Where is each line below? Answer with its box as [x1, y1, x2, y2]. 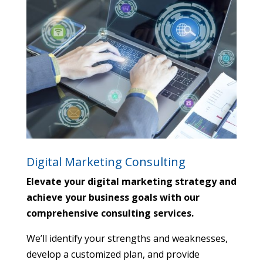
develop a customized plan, [26, 247, 145, 261]
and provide [144, 247, 200, 261]
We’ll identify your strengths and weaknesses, [26, 231, 228, 245]
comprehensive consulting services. [26, 206, 194, 220]
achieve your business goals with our [26, 190, 200, 204]
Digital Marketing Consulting [26, 153, 186, 170]
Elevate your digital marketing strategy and [26, 174, 237, 188]
